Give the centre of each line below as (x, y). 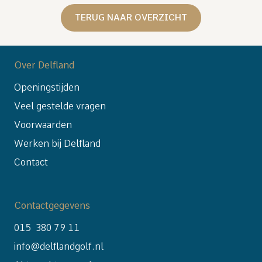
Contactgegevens (52, 206)
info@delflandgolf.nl (59, 247)
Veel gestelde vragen (60, 106)
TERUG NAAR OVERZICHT (131, 18)
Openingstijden (47, 87)
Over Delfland (44, 65)
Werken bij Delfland (57, 144)
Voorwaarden (43, 125)
